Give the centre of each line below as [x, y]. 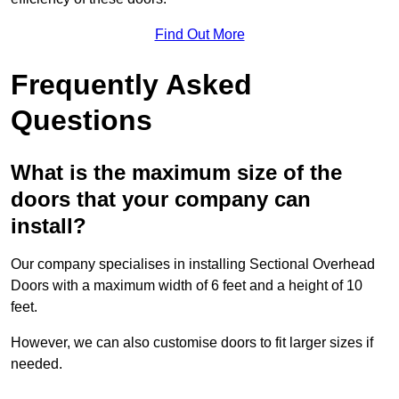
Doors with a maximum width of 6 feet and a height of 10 [187, 286]
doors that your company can [161, 199]
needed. [37, 364]
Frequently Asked [131, 85]
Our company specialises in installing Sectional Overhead [193, 265]
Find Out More [199, 35]
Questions [81, 121]
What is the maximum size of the [176, 173]
